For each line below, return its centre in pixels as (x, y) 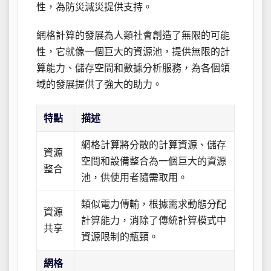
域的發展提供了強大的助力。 (99, 85)
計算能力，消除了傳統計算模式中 (154, 221)
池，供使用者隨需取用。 (135, 178)
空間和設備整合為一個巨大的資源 (154, 162)
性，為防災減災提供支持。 (94, 7)
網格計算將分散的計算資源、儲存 (154, 145)
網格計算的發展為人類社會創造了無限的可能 (133, 36)
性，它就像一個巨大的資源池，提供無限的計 (133, 52)
